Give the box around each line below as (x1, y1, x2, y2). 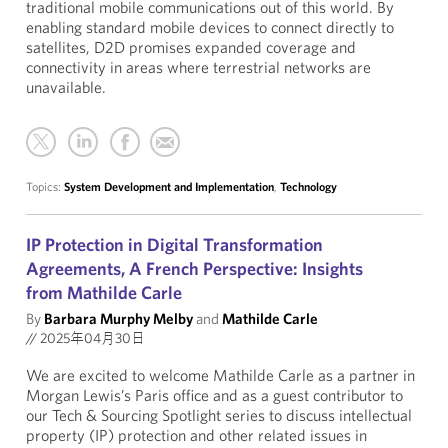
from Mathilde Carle (26, 281, 182, 304)
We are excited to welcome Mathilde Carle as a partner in (26, 365, 415, 385)
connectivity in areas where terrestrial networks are (26, 57, 371, 77)
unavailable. (26, 77, 106, 97)
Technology (280, 179, 337, 194)
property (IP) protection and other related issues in (26, 425, 367, 445)
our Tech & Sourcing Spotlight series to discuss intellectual (26, 405, 412, 425)
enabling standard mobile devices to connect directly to (26, 17, 394, 37)
